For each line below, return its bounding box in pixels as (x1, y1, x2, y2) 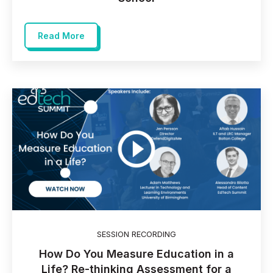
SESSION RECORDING (97, 229, 176, 239)
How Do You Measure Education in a (39, 247, 234, 261)
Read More (38, 30, 85, 41)
